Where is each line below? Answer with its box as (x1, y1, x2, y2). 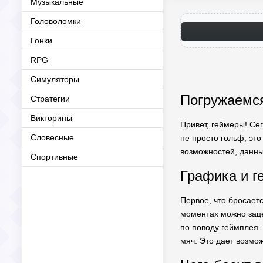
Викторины (31, 113, 72, 123)
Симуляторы (31, 75, 79, 84)
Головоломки (31, 16, 81, 26)
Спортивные (31, 152, 78, 161)
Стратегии (31, 94, 70, 103)
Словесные (31, 133, 74, 142)
